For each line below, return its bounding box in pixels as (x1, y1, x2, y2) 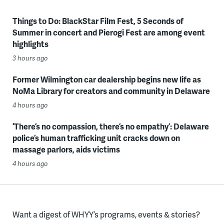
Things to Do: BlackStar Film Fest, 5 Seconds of (12, 15, 183, 26)
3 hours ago (12, 53, 48, 62)
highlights (12, 38, 48, 49)
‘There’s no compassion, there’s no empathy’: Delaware (12, 120, 209, 132)
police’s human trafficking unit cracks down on (12, 132, 180, 143)
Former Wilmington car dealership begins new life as (12, 73, 201, 85)
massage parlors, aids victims (12, 143, 120, 155)
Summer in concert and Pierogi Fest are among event (12, 26, 205, 38)
